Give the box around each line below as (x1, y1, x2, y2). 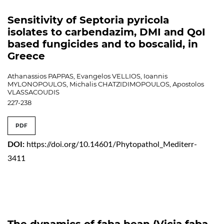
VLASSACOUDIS (7, 87, 59, 96)
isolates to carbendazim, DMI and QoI (7, 25, 205, 38)
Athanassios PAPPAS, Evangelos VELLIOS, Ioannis (7, 71, 167, 80)
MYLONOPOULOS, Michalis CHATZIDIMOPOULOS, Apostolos (7, 79, 204, 88)
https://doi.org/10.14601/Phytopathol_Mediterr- (26, 140, 197, 148)
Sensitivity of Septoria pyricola (7, 13, 169, 26)
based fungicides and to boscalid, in (7, 37, 198, 50)
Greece (7, 49, 45, 62)
